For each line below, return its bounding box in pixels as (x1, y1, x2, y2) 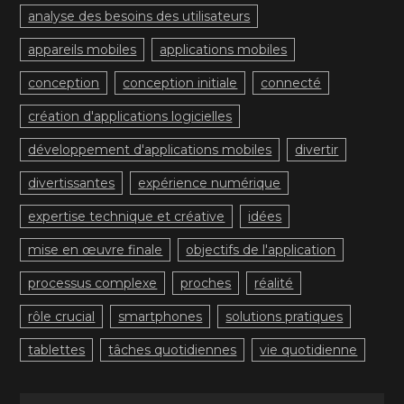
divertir (295, 142, 339, 158)
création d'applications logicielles (28, 108, 233, 124)
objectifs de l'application (186, 242, 336, 258)
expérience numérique (138, 175, 281, 191)
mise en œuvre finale (28, 242, 163, 258)
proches (180, 275, 232, 291)
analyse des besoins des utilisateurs (28, 8, 251, 24)
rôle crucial (28, 308, 96, 325)
